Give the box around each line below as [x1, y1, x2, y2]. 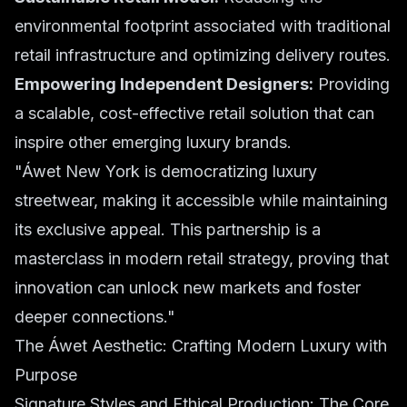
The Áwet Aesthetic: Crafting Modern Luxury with [15, 336, 387, 355]
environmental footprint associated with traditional [15, 16, 391, 35]
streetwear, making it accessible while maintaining [15, 191, 388, 210]
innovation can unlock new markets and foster [15, 278, 361, 297]
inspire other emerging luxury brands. [15, 133, 292, 152]
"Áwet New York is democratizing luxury [15, 162, 317, 181]
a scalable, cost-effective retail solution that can [15, 104, 374, 123]
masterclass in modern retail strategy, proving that [15, 249, 389, 268]
